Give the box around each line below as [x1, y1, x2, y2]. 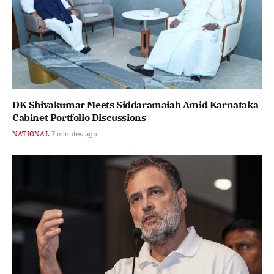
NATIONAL [12, 129, 50, 138]
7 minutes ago [51, 129, 97, 138]
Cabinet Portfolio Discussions [12, 111, 146, 124]
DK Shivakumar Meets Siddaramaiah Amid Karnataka [12, 98, 259, 111]
